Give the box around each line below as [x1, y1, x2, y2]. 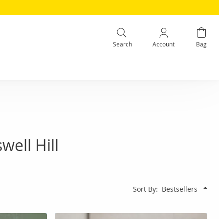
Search [112, 40, 132, 48]
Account [153, 40, 175, 48]
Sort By [133, 184, 156, 194]
